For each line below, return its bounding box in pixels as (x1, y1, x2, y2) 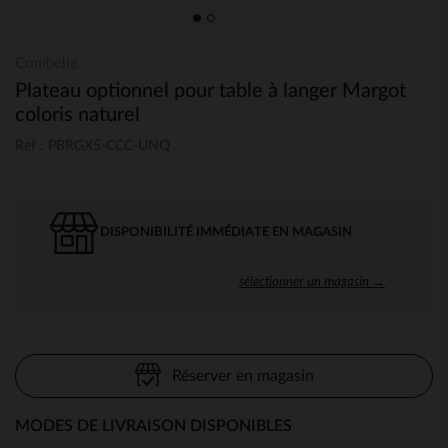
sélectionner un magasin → (239, 272, 385, 289)
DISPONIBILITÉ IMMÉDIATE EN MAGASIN (100, 225, 352, 239)
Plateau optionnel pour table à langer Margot (15, 81, 406, 101)
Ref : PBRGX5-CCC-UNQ (15, 138, 170, 153)
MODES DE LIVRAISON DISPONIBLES (15, 417, 292, 434)
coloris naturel (15, 105, 140, 125)
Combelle (15, 56, 78, 71)
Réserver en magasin (171, 367, 314, 384)
